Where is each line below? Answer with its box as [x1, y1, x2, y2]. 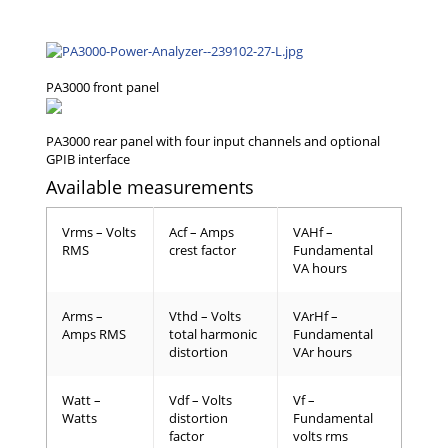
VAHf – [293, 223, 333, 242]
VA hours [293, 259, 347, 278]
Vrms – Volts [62, 223, 136, 242]
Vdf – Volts [169, 391, 232, 410]
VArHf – [293, 307, 338, 326]
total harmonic [169, 325, 257, 344]
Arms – [62, 307, 103, 326]
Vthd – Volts [169, 307, 241, 326]
